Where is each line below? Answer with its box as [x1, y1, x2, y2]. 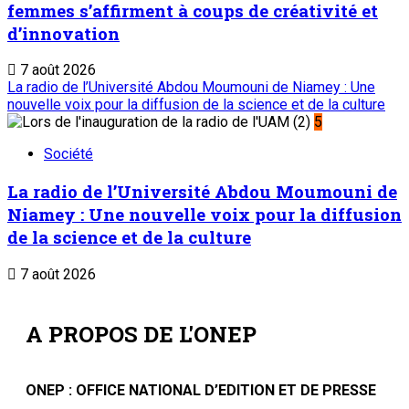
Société [44, 145, 93, 163]
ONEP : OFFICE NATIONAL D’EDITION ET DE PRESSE [26, 381, 376, 399]
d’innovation [7, 21, 120, 45]
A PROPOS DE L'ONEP [26, 319, 257, 349]
